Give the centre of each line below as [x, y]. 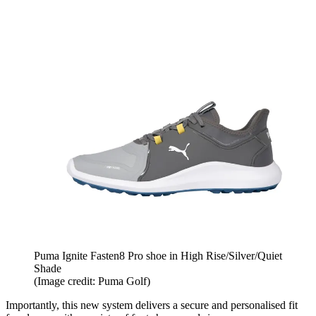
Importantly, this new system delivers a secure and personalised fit [152, 305]
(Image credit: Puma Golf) [92, 281]
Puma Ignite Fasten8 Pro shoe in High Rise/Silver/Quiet [158, 256]
